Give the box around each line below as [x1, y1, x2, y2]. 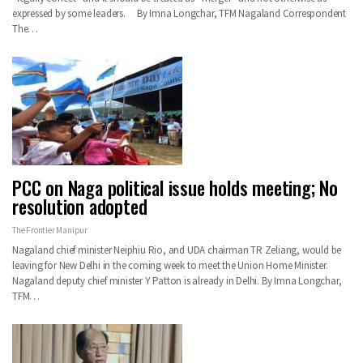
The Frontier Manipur [12, 224, 88, 237]
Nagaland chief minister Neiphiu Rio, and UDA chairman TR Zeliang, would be [12, 243, 342, 258]
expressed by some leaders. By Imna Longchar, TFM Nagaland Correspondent [12, 6, 346, 20]
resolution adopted [12, 193, 147, 221]
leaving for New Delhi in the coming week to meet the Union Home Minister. [12, 258, 328, 273]
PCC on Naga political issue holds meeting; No [12, 174, 338, 203]
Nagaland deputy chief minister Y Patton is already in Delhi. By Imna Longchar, [12, 274, 342, 288]
